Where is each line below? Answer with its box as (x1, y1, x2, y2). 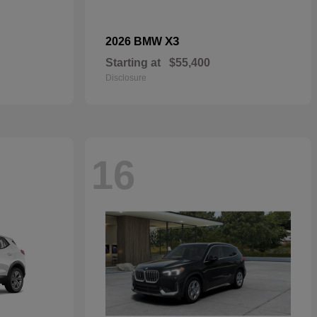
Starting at (105, 57, 161, 69)
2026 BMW (105, 35, 165, 47)
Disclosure (105, 73, 146, 83)
